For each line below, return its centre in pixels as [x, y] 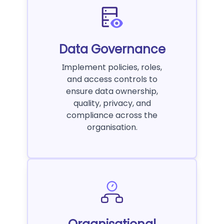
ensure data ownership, [112, 91]
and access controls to [112, 79]
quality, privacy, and [112, 103]
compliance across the [112, 115]
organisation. [112, 127]
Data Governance [112, 49]
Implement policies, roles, [112, 67]
